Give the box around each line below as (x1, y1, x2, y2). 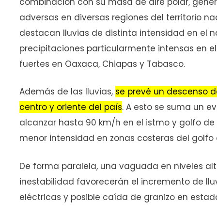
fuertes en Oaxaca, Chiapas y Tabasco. (19, 58, 185, 70)
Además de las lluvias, (19, 86, 115, 98)
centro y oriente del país (19, 101, 122, 113)
